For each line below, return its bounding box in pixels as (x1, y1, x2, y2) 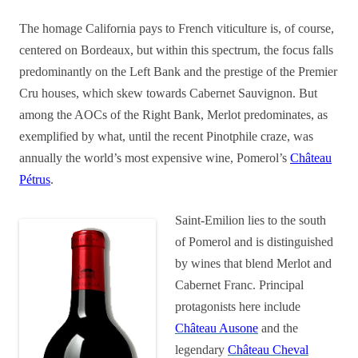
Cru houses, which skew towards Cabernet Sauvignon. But (19, 86, 317, 100)
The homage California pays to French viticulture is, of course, (19, 22, 334, 35)
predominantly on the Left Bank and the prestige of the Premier (19, 65, 337, 78)
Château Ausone (175, 321, 258, 335)
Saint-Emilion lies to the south (175, 213, 326, 227)
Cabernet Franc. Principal (175, 278, 304, 292)
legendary (175, 343, 228, 356)
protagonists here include (175, 300, 300, 313)
